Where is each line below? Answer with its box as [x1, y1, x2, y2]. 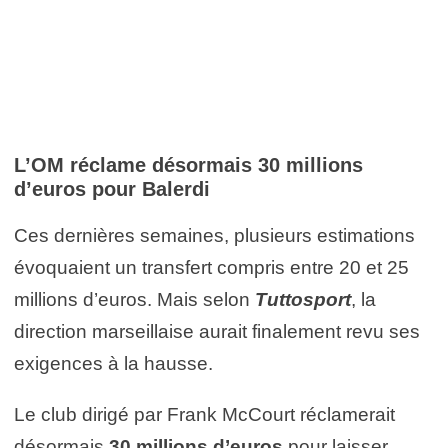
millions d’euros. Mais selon [14, 288, 255, 310]
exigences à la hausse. [14, 352, 213, 374]
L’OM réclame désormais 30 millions [14, 153, 363, 176]
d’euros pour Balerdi [14, 177, 210, 200]
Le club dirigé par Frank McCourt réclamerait [14, 403, 395, 425]
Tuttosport [255, 288, 351, 310]
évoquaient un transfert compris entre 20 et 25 [14, 256, 409, 278]
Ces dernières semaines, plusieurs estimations [14, 224, 415, 246]
